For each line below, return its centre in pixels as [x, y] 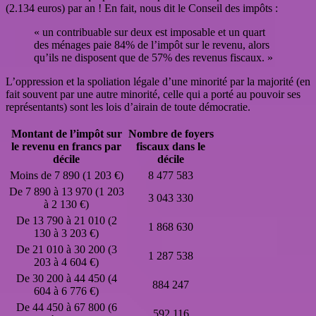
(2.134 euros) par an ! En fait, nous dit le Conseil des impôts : [142, 8]
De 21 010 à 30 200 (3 [66, 250]
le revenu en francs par [66, 147]
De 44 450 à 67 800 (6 [66, 308]
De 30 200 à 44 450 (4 [66, 279]
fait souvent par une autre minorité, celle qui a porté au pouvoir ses [153, 95]
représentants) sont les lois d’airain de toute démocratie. [128, 107]
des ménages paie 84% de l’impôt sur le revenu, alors [152, 45]
